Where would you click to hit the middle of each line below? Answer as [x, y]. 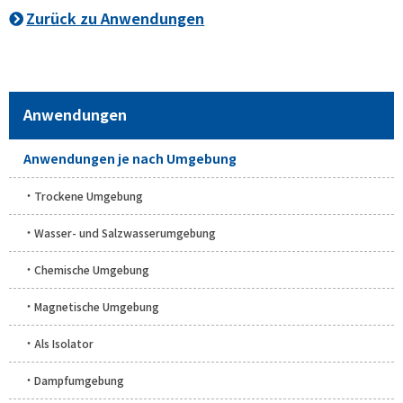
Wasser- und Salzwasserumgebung [125, 232]
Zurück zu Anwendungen [116, 18]
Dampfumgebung [79, 380]
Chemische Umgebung [92, 269]
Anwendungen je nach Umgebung [130, 158]
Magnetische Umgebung [97, 306]
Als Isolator [64, 343]
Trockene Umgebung [89, 195]
